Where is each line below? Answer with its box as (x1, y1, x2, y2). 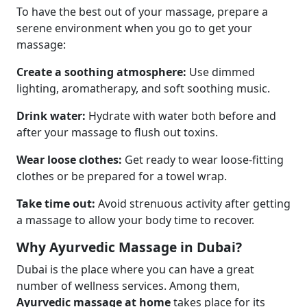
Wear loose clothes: (16, 152, 122, 167)
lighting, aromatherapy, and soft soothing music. (16, 81, 270, 96)
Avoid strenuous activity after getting (95, 196, 291, 211)
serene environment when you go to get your (16, 21, 252, 36)
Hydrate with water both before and (88, 108, 276, 123)
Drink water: (16, 108, 88, 123)
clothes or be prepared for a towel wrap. (16, 169, 227, 184)
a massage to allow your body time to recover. (16, 212, 254, 228)
